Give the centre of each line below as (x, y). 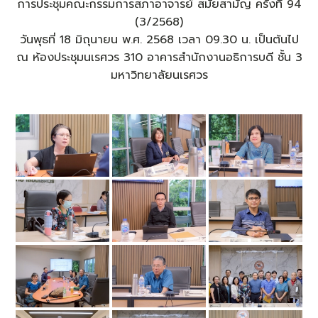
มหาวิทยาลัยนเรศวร (159, 76)
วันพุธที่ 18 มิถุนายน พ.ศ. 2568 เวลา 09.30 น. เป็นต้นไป (159, 40)
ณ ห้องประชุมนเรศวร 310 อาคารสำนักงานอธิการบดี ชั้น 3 (159, 58)
